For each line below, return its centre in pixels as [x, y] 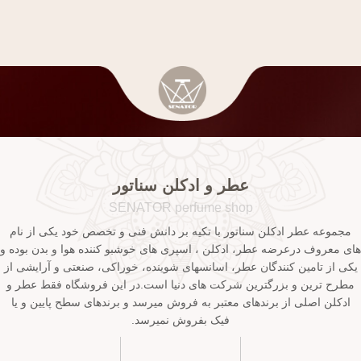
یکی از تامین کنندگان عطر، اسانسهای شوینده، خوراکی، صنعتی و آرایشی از [180, 266]
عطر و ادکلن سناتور [180, 185]
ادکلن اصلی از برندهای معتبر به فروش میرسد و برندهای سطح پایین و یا [180, 302]
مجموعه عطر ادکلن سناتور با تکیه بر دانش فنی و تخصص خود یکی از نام [180, 231]
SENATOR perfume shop [180, 207]
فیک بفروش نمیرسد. [180, 320]
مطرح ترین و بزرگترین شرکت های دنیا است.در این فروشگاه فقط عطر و [180, 284]
